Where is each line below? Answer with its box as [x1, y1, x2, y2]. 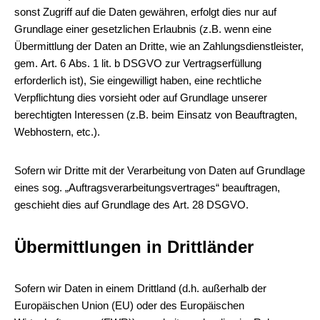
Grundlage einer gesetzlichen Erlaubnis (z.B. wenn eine [14, 23, 271, 35]
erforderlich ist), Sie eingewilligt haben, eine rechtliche [14, 74, 261, 86]
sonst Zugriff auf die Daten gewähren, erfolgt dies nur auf [14, 6, 276, 18]
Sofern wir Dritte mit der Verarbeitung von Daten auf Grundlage [14, 164, 305, 176]
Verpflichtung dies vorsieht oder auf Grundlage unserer [14, 91, 267, 104]
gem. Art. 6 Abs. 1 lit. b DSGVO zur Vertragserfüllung [14, 57, 261, 69]
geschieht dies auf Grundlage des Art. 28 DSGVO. [14, 199, 249, 211]
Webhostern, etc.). [14, 126, 100, 138]
